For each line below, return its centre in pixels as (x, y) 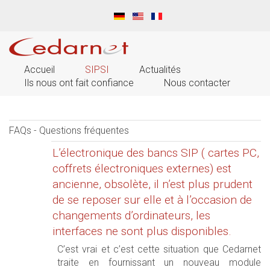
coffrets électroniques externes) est (142, 168)
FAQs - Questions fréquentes (69, 130)
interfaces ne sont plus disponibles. (142, 231)
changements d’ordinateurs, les (131, 215)
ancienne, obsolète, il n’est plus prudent (152, 184)
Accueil (39, 70)
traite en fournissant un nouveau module (159, 262)
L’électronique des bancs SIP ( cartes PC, (156, 153)
